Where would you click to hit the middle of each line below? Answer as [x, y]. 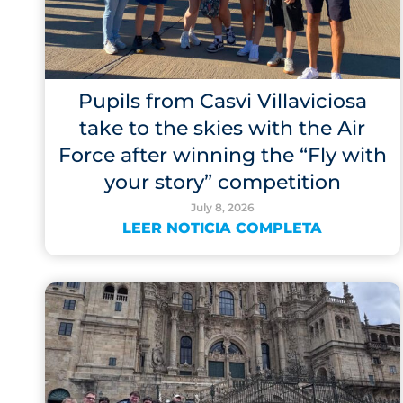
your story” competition [222, 182]
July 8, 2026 [222, 207]
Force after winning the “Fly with [222, 155]
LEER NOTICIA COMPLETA [223, 228]
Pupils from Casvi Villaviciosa [222, 101]
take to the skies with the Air [223, 128]
